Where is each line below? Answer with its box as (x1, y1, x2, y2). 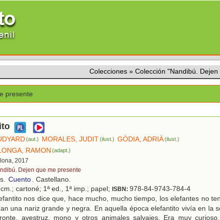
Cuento (8, 175, 31, 184)
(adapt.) (52, 147, 71, 154)
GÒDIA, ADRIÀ (117, 135, 164, 143)
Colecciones (89, 67, 127, 75)
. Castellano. (32, 175, 71, 184)
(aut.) (26, 136, 39, 142)
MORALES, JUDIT (42, 135, 99, 143)
